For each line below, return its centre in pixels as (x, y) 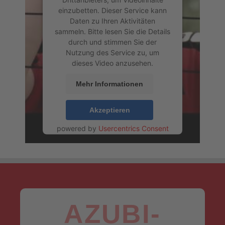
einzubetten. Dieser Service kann (113, 10)
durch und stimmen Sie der (113, 42)
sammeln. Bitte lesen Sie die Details (113, 31)
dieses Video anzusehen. (113, 63)
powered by (77, 128)
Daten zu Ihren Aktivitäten (113, 21)
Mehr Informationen (109, 84)
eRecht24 (153, 139)
